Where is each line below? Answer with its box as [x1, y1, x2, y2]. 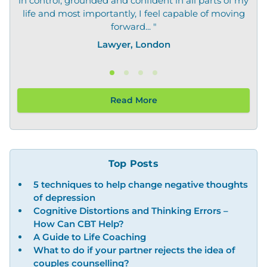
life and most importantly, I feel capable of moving [22, 8, 245, 19]
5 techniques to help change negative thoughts [33, 179, 248, 190]
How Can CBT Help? [33, 218, 124, 229]
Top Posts [108, 158, 159, 169]
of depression [33, 192, 95, 203]
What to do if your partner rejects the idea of [33, 244, 235, 256]
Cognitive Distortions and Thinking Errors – [33, 205, 228, 216]
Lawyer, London [97, 39, 170, 50]
